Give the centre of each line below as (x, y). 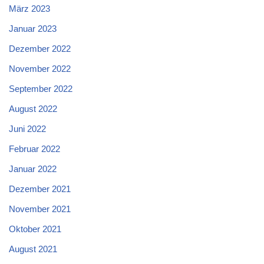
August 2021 (33, 249)
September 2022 (41, 89)
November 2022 (40, 69)
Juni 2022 (27, 129)
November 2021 (40, 209)
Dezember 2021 (40, 189)
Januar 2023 (33, 29)
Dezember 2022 (40, 49)
